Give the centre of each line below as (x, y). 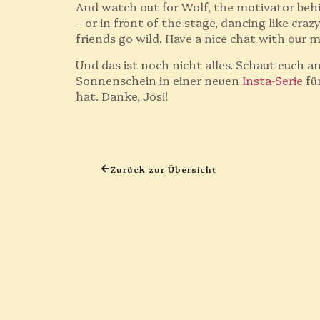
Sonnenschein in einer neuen (159, 80)
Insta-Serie (273, 80)
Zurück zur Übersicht (163, 169)
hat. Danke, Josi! (122, 95)
